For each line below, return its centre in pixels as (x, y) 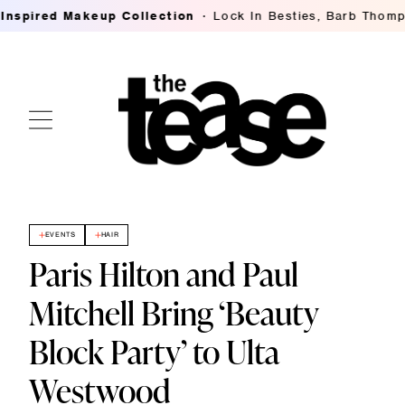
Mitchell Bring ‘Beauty (174, 313)
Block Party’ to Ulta (154, 352)
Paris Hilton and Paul (164, 274)
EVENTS (60, 234)
